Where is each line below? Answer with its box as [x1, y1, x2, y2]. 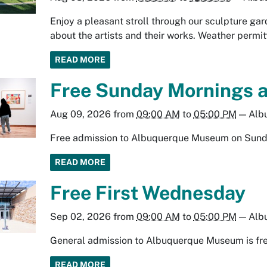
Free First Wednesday [49, 181, 246, 204]
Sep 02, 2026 [49, 210, 111, 222]
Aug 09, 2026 [49, 108, 111, 120]
